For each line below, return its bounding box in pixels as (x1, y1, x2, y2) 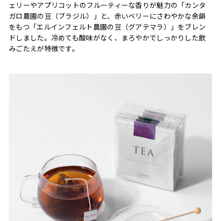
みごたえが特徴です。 (9, 43, 79, 53)
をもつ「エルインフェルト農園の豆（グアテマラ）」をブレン (9, 21, 206, 32)
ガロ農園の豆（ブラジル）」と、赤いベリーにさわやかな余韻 (9, 10, 206, 21)
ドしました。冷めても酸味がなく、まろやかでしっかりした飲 (9, 32, 206, 42)
